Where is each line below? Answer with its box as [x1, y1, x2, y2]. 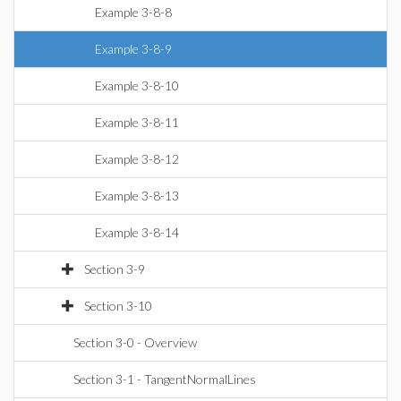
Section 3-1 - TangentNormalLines [73, 371, 256, 387]
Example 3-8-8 [95, 4, 172, 20]
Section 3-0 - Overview [73, 335, 197, 350]
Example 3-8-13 [95, 188, 179, 203]
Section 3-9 [84, 261, 145, 277]
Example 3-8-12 [95, 151, 179, 166]
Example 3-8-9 [95, 41, 172, 56]
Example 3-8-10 [95, 78, 179, 93]
